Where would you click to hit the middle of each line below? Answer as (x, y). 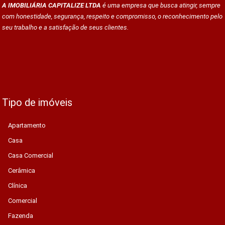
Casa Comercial (31, 156)
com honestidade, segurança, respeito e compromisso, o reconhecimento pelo (112, 17)
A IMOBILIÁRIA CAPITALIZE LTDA (51, 6)
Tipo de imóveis (37, 103)
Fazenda (21, 216)
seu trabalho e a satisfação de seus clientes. (65, 28)
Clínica (18, 186)
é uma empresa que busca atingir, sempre (161, 6)
